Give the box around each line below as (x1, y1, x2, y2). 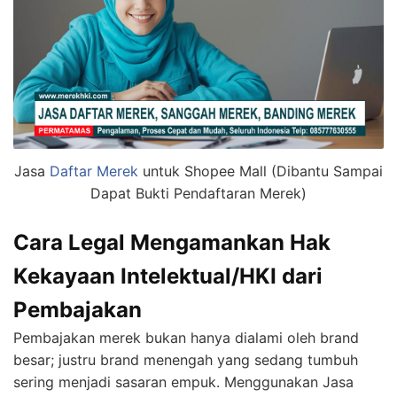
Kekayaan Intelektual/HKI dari (13, 263, 323, 290)
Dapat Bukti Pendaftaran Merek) (90, 184, 307, 203)
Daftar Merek (50, 162, 138, 181)
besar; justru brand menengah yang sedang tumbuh (13, 351, 358, 370)
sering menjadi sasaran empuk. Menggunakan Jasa (13, 373, 354, 392)
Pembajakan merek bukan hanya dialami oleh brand (13, 329, 359, 347)
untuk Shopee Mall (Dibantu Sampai (138, 162, 383, 181)
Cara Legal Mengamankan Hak (13, 230, 331, 256)
